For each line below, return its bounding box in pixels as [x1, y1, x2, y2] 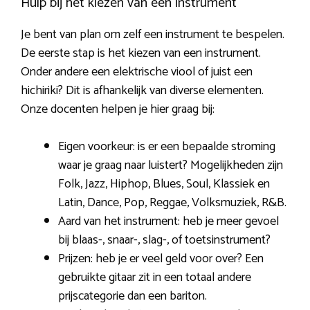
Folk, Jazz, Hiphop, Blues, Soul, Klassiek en [58, 173, 270, 194]
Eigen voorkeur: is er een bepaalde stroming [58, 136, 275, 157]
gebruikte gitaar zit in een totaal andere [58, 266, 251, 288]
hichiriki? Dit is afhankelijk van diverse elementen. [21, 80, 264, 101]
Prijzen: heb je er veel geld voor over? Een [58, 248, 264, 269]
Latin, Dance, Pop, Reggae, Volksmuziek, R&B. [58, 192, 286, 213]
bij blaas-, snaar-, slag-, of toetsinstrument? [58, 229, 271, 250]
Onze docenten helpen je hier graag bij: [21, 98, 215, 120]
